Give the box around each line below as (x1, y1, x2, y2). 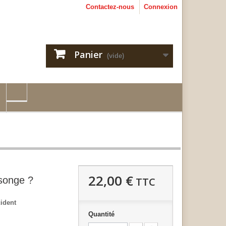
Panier (74, 48, 102, 61)
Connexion (144, 3, 178, 11)
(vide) (107, 52, 124, 60)
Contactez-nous (86, 3, 134, 11)
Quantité (88, 210, 115, 218)
